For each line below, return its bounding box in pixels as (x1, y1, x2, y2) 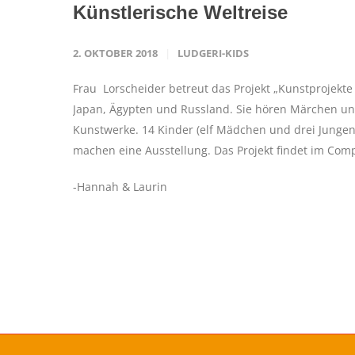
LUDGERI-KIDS (177, 46, 249, 61)
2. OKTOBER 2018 (73, 46, 158, 61)
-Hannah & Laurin (73, 179, 167, 195)
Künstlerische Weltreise (73, 2, 288, 24)
